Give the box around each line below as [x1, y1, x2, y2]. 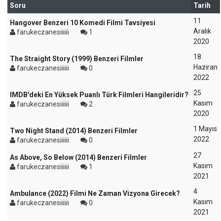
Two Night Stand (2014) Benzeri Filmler [10, 127, 138, 135]
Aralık [193, 27, 211, 35]
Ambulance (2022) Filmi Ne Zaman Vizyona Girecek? [10, 189, 180, 197]
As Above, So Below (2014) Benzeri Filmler [10, 153, 147, 161]
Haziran [193, 63, 218, 71]
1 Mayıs [193, 125, 217, 133]
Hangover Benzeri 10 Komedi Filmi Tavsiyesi [10, 19, 155, 27]
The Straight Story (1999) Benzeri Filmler [10, 55, 144, 63]
